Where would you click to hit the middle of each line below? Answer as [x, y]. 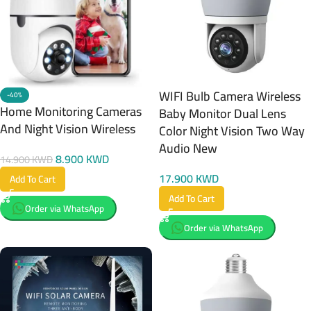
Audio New [188, 148]
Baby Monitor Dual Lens [222, 114]
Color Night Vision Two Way [232, 131]
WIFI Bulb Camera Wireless [230, 96]
